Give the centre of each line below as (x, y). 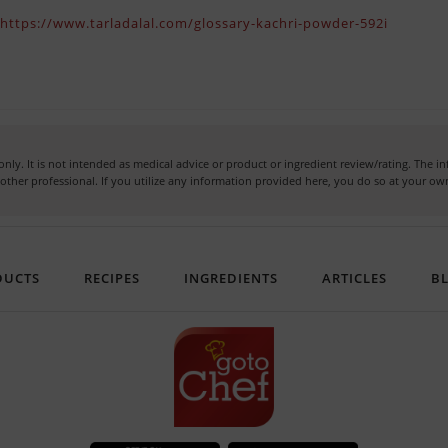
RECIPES (111, 278)
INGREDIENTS (230, 278)
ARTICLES (354, 278)
